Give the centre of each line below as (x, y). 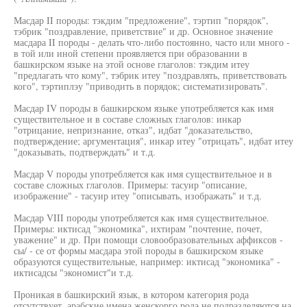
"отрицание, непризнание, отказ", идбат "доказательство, (133, 130)
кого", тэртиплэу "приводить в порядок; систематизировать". (141, 86)
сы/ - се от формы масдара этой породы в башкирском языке (138, 250)
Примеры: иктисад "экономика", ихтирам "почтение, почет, (138, 229)
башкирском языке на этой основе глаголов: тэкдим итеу (132, 64)
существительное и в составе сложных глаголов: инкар (127, 119)
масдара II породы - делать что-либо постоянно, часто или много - (152, 42)
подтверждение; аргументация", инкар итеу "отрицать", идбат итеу (153, 141)
